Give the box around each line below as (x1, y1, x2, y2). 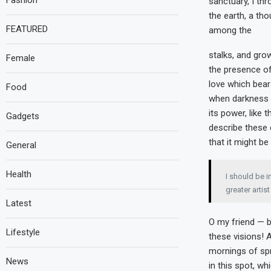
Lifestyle (6, 227, 40, 238)
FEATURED (6, 24, 48, 34)
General (6, 140, 36, 151)
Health (6, 169, 31, 180)
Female (6, 53, 35, 64)
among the (208, 24, 252, 36)
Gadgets (6, 111, 39, 122)
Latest (6, 198, 31, 209)
